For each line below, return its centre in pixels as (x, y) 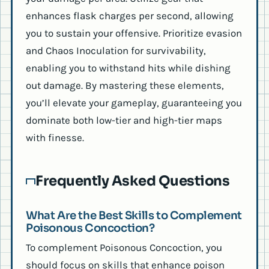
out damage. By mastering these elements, (125, 85)
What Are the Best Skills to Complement (134, 215)
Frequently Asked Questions (133, 181)
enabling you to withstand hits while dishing (128, 68)
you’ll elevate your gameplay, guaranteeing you (134, 102)
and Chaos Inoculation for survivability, (116, 50)
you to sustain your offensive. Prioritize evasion (134, 33)
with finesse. (55, 137)
